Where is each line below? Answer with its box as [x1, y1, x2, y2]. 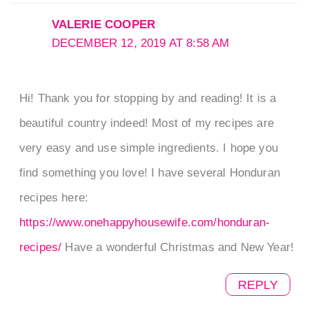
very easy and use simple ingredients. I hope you [19, 141, 278, 154]
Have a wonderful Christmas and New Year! [61, 240, 295, 254]
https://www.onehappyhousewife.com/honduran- [19, 215, 270, 229]
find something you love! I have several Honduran [19, 166, 280, 179]
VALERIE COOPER [51, 18, 156, 32]
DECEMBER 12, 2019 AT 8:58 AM [51, 37, 230, 50]
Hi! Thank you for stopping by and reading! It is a [19, 91, 277, 105]
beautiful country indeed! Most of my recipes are [19, 116, 274, 130]
